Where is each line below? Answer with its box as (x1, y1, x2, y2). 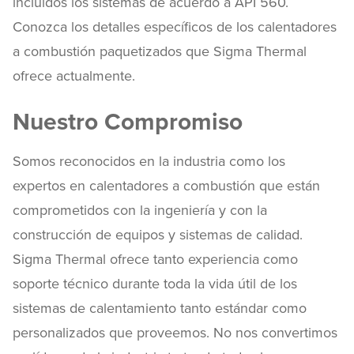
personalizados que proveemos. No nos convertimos (13, 324, 337, 341)
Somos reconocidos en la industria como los (13, 153, 285, 170)
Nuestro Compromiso (13, 107, 243, 137)
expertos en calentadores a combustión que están (13, 177, 320, 194)
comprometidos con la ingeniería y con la (13, 201, 267, 219)
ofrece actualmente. (13, 67, 135, 85)
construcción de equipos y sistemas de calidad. (13, 226, 303, 243)
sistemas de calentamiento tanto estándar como (13, 299, 307, 317)
